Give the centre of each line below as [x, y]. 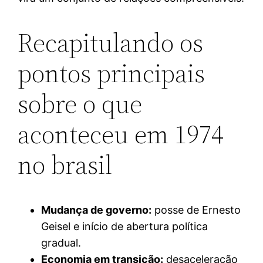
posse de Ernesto [196, 210]
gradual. [61, 242]
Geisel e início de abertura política [125, 226]
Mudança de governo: [97, 210]
